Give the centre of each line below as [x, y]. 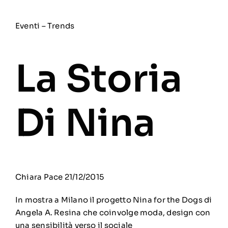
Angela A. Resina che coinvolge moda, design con [113, 212]
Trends [61, 26]
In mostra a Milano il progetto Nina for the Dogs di [113, 199]
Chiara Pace [39, 177]
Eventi [27, 26]
